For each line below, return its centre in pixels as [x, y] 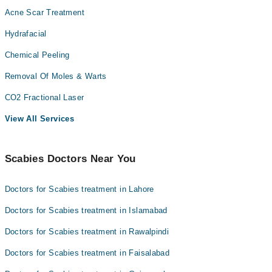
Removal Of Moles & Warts [56, 76]
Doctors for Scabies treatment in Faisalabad [87, 253]
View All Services [39, 119]
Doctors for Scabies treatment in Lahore [79, 189]
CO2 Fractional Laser [44, 97]
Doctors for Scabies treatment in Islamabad [86, 210]
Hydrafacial [25, 34]
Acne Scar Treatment [44, 12]
